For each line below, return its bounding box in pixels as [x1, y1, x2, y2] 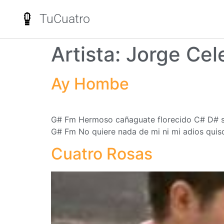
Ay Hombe [51, 74, 129, 93]
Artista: [51, 42, 126, 66]
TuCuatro [39, 11, 90, 26]
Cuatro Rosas [51, 144, 152, 164]
